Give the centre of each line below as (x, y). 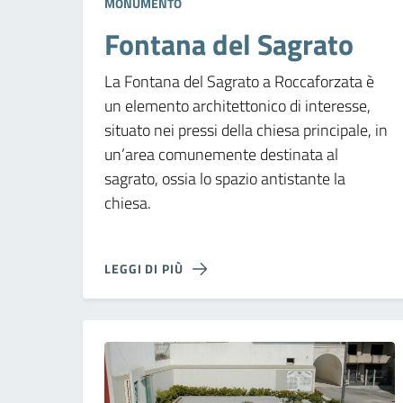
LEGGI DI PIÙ (144, 268)
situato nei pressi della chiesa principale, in (246, 130)
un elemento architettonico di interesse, (237, 105)
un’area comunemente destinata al (221, 154)
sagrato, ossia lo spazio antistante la (225, 178)
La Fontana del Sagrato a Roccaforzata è (239, 81)
